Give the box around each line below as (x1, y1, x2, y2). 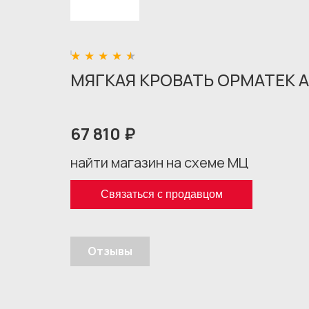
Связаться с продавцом (100, 188, 223, 200)
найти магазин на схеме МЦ (70, 153, 248, 172)
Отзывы (88, 243, 132, 259)
